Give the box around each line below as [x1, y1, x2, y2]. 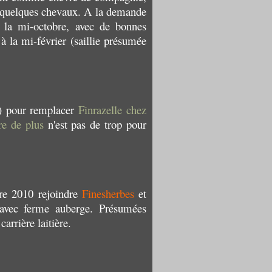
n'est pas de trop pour [43, 117, 147, 132]
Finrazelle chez [78, 102, 147, 117]
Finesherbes [81, 186, 134, 201]
